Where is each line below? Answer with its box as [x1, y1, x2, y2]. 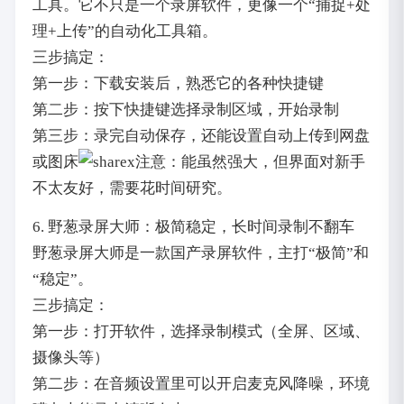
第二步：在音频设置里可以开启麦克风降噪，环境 [32, 375, 370, 393]
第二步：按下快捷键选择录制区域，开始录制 [32, 100, 339, 118]
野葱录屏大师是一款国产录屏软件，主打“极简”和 [32, 244, 369, 262]
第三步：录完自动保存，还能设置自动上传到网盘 [32, 126, 370, 144]
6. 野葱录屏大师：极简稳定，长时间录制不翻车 [32, 218, 354, 236]
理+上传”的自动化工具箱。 [32, 22, 217, 40]
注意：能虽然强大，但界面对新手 [134, 152, 365, 170]
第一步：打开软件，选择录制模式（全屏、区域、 [32, 323, 370, 341]
